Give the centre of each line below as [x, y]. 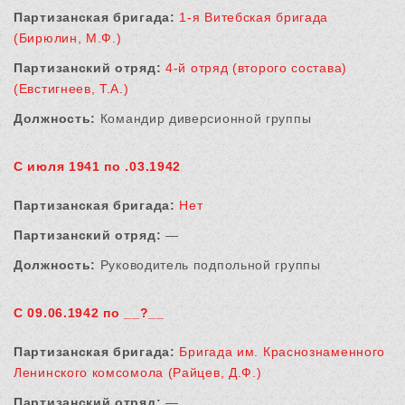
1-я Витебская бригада [254, 18]
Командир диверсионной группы [204, 119]
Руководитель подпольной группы [208, 265]
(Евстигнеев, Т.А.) [71, 89]
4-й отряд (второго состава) [256, 68]
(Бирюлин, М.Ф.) [68, 38]
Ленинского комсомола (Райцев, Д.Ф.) [138, 373]
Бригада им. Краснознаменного [283, 352]
